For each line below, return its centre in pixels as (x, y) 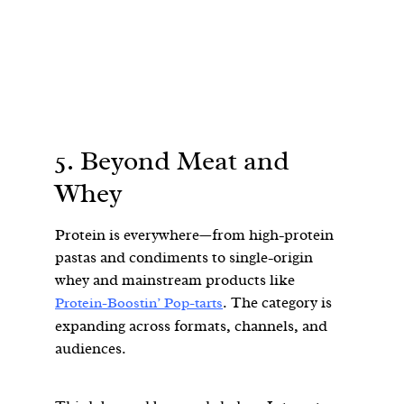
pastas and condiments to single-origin (184, 257)
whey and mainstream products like (175, 280)
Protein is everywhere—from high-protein (195, 234)
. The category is (278, 302)
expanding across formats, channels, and (192, 326)
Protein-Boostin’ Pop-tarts (139, 303)
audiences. (91, 348)
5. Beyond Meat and (173, 161)
